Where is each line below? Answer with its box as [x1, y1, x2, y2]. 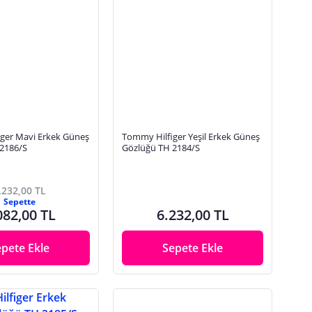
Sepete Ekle [162, 240, 224, 256]
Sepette [3, 196, 36, 208]
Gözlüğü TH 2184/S [122, 141, 201, 154]
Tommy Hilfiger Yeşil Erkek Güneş [122, 130, 260, 143]
